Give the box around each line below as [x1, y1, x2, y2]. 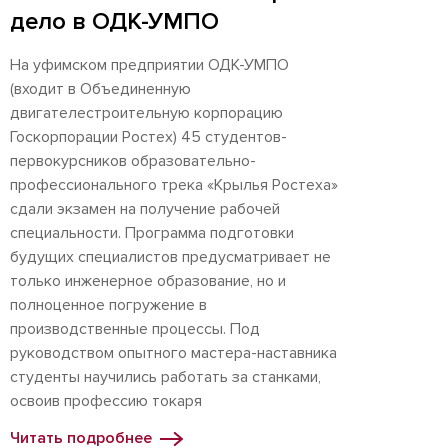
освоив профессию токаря [10, 391, 202, 411]
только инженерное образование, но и [10, 271, 286, 291]
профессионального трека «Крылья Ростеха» [10, 175, 338, 195]
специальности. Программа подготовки [10, 223, 294, 243]
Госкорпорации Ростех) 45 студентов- [10, 127, 287, 147]
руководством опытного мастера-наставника [10, 343, 337, 363]
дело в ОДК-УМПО [10, 7, 219, 36]
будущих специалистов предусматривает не [10, 247, 331, 267]
